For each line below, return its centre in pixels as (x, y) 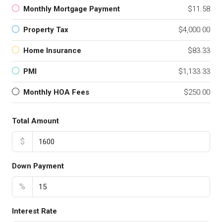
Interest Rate (34, 211)
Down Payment (38, 166)
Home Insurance (52, 51)
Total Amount (35, 121)
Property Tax (46, 30)
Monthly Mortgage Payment (72, 9)
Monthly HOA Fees (56, 92)
